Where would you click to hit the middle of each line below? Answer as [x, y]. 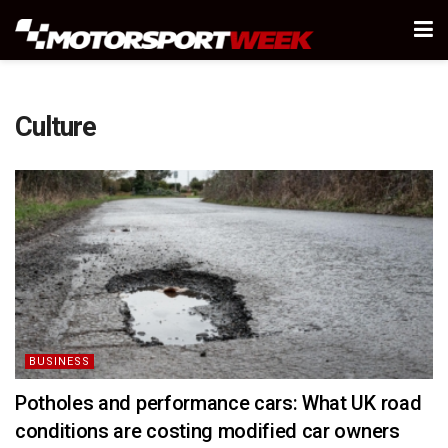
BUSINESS [59, 361]
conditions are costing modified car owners [207, 431]
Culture [55, 127]
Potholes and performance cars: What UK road [218, 403]
